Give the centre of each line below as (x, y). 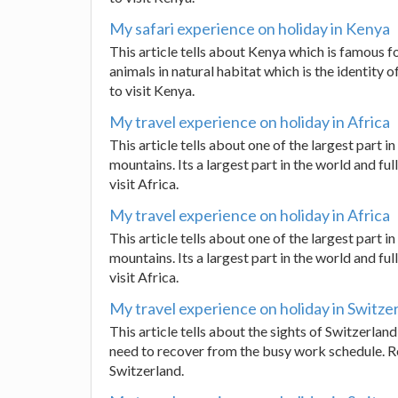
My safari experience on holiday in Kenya (250, 28)
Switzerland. (147, 370)
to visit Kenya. (152, 90)
